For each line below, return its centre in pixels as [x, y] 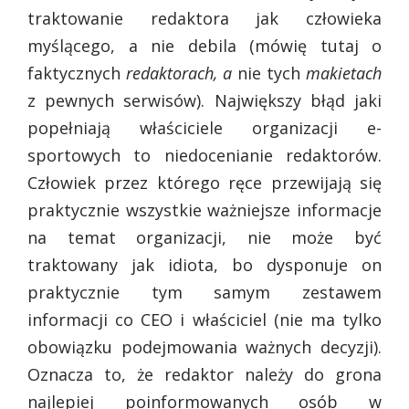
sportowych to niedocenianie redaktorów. [204, 156]
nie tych [272, 73]
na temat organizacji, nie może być [204, 238]
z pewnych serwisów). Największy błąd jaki [204, 101]
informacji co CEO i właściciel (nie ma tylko [204, 320]
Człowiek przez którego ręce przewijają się [204, 183]
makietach [344, 73]
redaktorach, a [182, 73]
